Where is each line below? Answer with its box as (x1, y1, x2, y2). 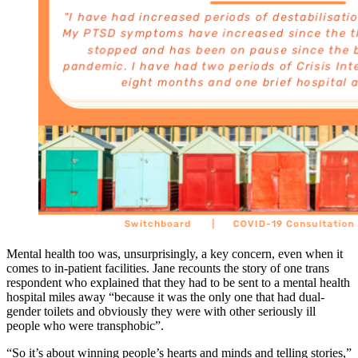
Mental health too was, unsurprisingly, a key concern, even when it (6, 247, 343, 261)
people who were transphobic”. (6, 319, 164, 333)
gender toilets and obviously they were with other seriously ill (6, 304, 316, 319)
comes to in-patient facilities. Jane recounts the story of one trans (6, 261, 329, 276)
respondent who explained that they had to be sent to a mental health (6, 276, 350, 290)
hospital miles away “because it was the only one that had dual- (6, 290, 324, 304)
